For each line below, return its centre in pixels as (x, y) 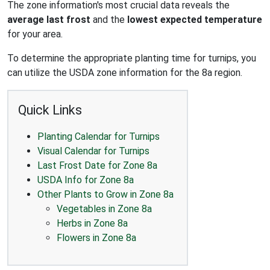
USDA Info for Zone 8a (86, 180)
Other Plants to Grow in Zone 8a (105, 194)
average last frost (49, 19)
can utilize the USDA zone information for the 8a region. (125, 72)
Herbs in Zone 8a (92, 223)
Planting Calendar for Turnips (99, 136)
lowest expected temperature (195, 19)
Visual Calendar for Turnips (93, 151)
